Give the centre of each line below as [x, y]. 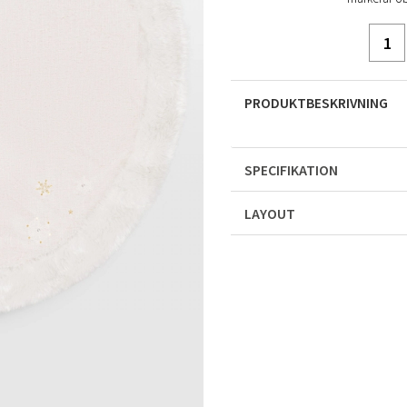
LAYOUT [270, 213]
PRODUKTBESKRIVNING [316, 103]
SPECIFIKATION [291, 170]
